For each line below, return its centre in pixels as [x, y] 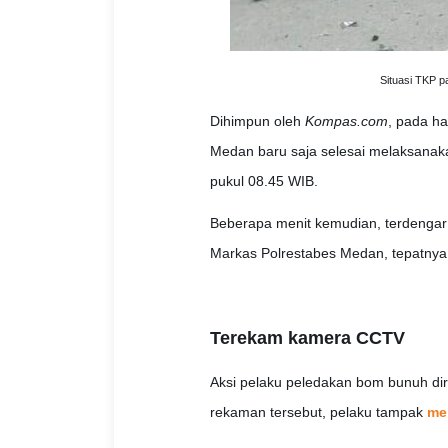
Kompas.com [346, 121]
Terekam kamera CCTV [307, 338]
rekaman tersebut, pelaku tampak [318, 412]
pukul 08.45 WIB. [263, 181]
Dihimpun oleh [257, 121]
